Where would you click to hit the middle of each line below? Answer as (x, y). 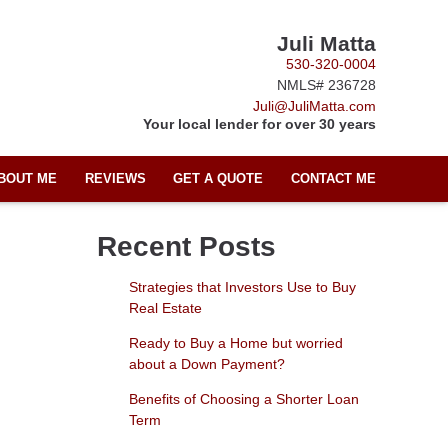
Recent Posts (186, 247)
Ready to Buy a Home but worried (235, 343)
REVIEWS (115, 178)
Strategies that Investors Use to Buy (242, 287)
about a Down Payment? (206, 364)
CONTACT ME (333, 178)
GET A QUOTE (218, 178)
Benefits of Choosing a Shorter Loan (243, 399)
